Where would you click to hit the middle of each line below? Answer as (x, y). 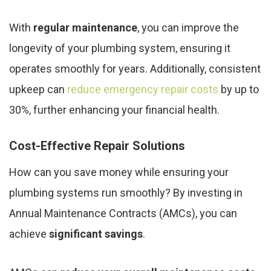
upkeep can (38, 90)
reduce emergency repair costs (143, 90)
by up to (239, 90)
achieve (29, 234)
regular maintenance (85, 28)
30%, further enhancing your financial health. (114, 110)
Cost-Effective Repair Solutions (97, 146)
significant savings (96, 234)
